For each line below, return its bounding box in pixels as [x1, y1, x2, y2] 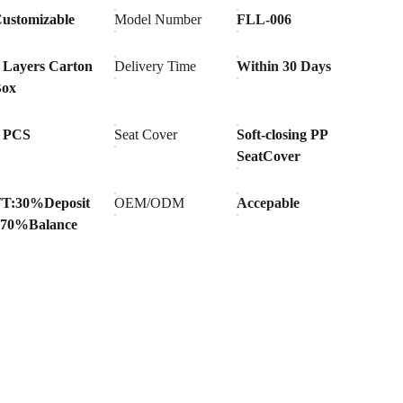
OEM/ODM [114, 195, 185, 210]
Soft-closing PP [237, 127, 328, 142]
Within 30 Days [237, 58, 332, 74]
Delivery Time [114, 58, 197, 74]
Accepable [237, 195, 300, 210]
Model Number [114, 12, 202, 27]
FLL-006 [237, 12, 292, 27]
